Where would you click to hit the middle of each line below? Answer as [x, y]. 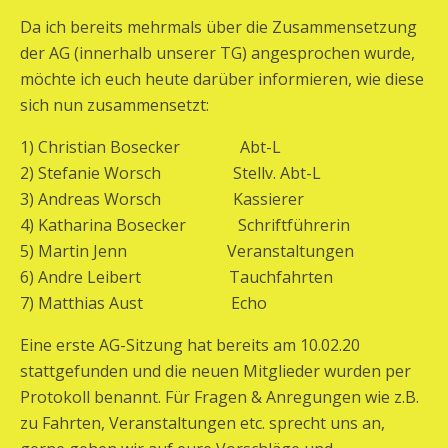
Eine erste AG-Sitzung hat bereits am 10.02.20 [190, 345]
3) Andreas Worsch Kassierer [170, 199]
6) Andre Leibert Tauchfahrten [176, 277]
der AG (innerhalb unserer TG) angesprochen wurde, [217, 53]
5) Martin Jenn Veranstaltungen [187, 251]
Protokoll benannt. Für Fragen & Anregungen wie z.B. [219, 397]
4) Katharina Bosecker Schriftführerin [185, 225]
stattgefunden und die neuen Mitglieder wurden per [215, 371]
